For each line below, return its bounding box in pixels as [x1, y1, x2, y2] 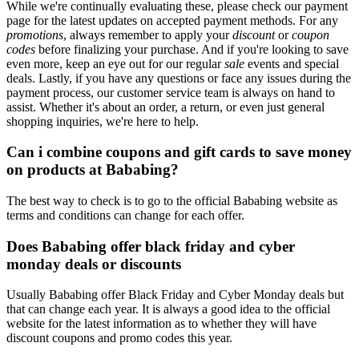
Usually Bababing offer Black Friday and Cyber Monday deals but [6, 288, 344, 302]
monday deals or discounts [6, 255, 181, 272]
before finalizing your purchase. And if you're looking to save [35, 42, 349, 56]
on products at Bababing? [6, 161, 179, 179]
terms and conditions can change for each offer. [6, 208, 244, 222]
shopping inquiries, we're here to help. [6, 114, 199, 128]
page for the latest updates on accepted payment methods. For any [6, 13, 338, 27]
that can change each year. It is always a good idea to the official [6, 302, 330, 317]
